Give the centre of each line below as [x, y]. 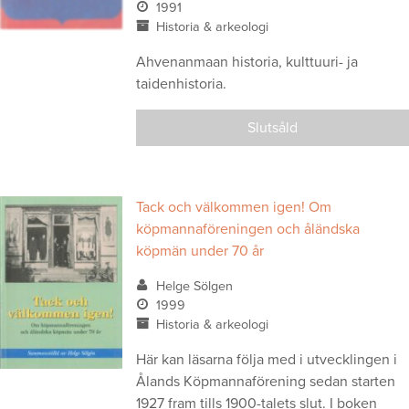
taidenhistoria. [182, 84]
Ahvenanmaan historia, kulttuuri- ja [247, 63]
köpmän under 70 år [200, 252]
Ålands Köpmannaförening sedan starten [266, 382]
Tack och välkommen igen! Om [234, 208]
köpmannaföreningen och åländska [248, 230]
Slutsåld [273, 128]
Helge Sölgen [194, 287]
